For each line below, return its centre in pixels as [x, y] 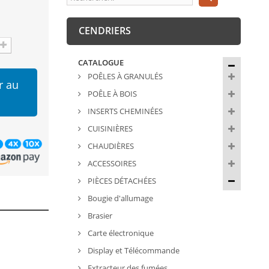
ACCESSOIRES [111, 164]
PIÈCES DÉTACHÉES [121, 181]
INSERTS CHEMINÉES [124, 111]
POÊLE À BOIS [111, 94]
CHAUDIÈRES [110, 146]
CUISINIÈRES [109, 129]
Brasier [99, 216]
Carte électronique [119, 233]
